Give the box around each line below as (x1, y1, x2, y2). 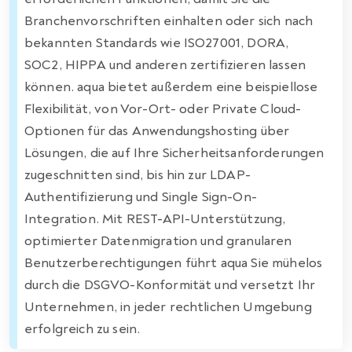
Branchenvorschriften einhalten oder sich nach (24, 12, 313, 29)
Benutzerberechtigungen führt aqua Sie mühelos (24, 254, 323, 271)
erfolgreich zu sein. (24, 320, 141, 337)
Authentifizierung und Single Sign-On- (24, 188, 257, 205)
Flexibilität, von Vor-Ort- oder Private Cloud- (24, 100, 302, 117)
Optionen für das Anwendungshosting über (24, 122, 290, 139)
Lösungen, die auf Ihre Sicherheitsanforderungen (24, 144, 324, 161)
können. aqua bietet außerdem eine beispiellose (24, 78, 318, 95)
